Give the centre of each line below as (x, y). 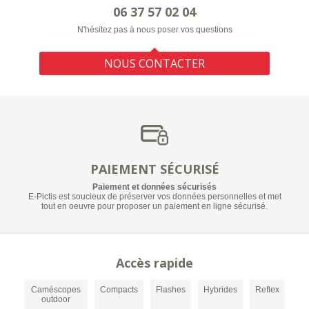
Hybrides (220, 290)
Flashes (171, 290)
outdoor (56, 300)
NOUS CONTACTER (154, 63)
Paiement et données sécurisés (154, 187)
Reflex (267, 290)
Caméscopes (56, 290)
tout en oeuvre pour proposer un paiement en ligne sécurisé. (154, 207)
